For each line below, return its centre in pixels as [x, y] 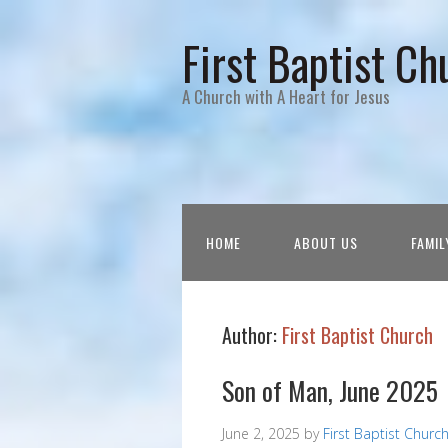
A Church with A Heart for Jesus [286, 96]
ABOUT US [326, 242]
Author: [252, 335]
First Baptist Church [357, 335]
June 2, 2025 [261, 433]
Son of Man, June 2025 [330, 390]
